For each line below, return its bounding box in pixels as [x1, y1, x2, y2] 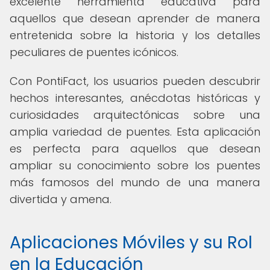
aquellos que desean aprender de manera [10, 11, 260, 26]
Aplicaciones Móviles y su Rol [10, 231, 253, 254]
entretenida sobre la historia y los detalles [10, 28, 260, 43]
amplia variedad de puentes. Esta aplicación [10, 124, 260, 139]
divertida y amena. [10, 192, 111, 207]
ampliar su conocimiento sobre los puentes [10, 158, 260, 173]
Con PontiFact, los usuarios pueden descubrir [10, 74, 260, 89]
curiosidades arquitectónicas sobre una [10, 107, 260, 122]
